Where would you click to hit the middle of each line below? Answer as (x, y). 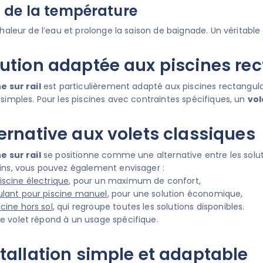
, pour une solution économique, (175, 193)
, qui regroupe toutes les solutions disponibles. (149, 206)
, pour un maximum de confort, (135, 181)
